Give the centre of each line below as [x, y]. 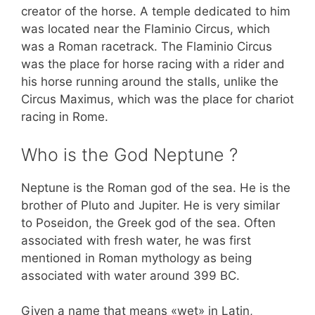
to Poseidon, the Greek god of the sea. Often [148, 223]
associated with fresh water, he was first [136, 240]
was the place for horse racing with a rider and [153, 64]
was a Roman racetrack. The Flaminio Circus [147, 47]
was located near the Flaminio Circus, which [146, 29]
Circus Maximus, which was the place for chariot [157, 99]
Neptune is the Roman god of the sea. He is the [156, 187]
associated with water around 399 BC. [130, 275]
